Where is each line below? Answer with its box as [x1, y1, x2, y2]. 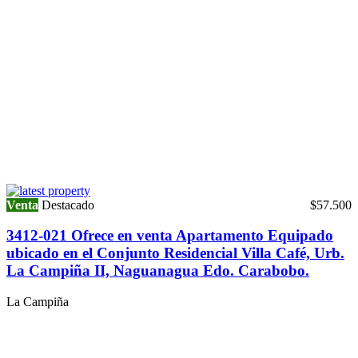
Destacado [42, 197, 94, 212]
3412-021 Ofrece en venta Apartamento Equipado [6, 227, 333, 245]
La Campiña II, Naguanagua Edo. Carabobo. [6, 262, 309, 280]
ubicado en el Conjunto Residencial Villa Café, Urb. [6, 245, 344, 262]
